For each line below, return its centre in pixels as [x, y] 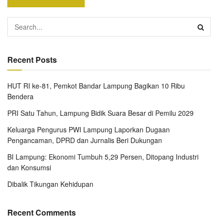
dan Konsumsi [29, 167]
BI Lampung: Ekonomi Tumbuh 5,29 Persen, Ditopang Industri [103, 156]
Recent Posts [32, 59]
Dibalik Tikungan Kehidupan [50, 184]
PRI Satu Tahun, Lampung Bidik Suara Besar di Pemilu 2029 [100, 113]
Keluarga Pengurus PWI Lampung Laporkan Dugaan [89, 129]
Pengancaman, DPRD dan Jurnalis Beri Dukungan [85, 140]
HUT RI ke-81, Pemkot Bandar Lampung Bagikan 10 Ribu [96, 85]
